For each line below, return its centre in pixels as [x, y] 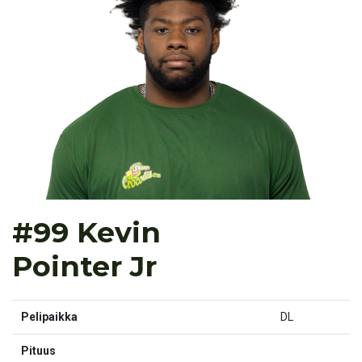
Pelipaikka [49, 317]
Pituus [38, 351]
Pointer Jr [84, 267]
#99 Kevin [86, 233]
